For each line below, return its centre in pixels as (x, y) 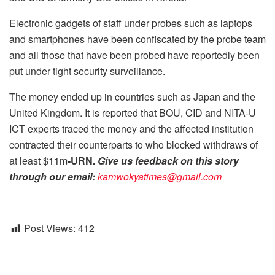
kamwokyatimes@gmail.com (160, 176)
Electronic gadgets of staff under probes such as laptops (131, 23)
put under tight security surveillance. (87, 71)
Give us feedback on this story (168, 160)
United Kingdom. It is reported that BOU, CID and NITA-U (133, 112)
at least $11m (38, 160)
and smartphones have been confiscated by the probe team (137, 39)
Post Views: (50, 228)
